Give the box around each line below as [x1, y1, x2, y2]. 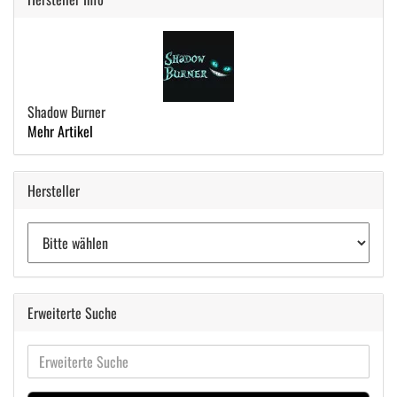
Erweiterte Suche [27, 302, 117, 323]
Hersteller [27, 180, 80, 201]
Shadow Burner [27, 101, 105, 122]
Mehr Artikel [27, 121, 93, 142]
